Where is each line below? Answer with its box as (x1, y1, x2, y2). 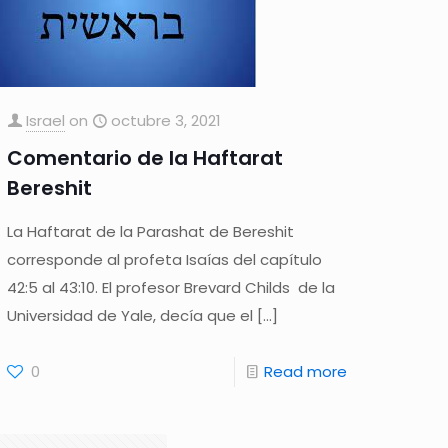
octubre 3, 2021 (111, 110, 222, 132)
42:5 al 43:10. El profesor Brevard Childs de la (7, 277, 336, 299)
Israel (26, 110, 66, 132)
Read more (263, 361, 347, 383)
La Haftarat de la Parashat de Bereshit (7, 221, 295, 243)
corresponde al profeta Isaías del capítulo (7, 249, 323, 271)
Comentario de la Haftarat (7, 144, 284, 173)
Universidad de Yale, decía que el (7, 305, 254, 327)
